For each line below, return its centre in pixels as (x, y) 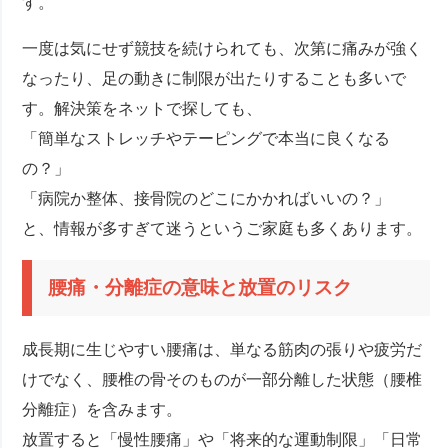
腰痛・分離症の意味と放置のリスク (200, 288)
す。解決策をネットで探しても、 (142, 109)
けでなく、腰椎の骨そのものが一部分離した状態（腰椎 (222, 380)
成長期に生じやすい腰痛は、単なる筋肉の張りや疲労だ (222, 350)
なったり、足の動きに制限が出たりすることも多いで (214, 79)
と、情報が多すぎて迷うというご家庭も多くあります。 (222, 229)
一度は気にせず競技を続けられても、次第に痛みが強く (222, 49)
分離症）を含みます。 (102, 410)
